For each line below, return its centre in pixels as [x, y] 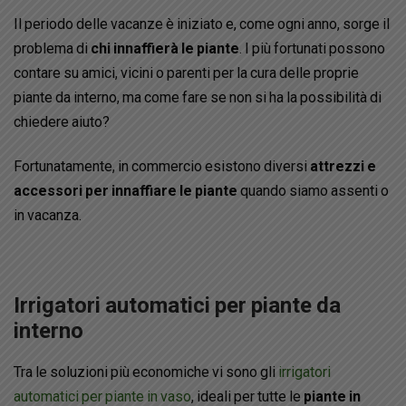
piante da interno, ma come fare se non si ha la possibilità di [198, 97]
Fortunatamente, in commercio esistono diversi [162, 167]
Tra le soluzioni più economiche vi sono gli [146, 372]
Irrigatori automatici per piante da [177, 305]
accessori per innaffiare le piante [127, 191]
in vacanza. [48, 216]
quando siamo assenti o [314, 191]
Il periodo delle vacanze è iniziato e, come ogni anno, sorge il [202, 24]
